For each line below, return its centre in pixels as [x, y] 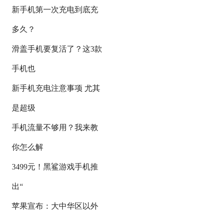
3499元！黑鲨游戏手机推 [55, 167]
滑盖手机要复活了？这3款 [57, 49]
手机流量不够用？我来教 [55, 127]
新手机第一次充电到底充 [55, 10]
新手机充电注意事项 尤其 [56, 88]
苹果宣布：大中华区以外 [55, 206]
